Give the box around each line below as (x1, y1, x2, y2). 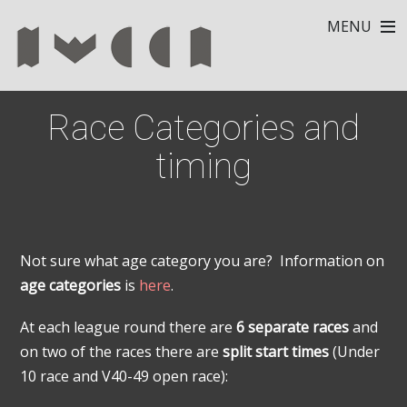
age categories (20, 275, 122, 295)
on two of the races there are (20, 342, 223, 362)
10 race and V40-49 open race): (20, 366, 229, 387)
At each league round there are (20, 317, 237, 338)
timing (155, 145, 252, 186)
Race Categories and (47, 107, 360, 148)
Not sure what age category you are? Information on (20, 251, 385, 271)
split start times (223, 342, 330, 362)
